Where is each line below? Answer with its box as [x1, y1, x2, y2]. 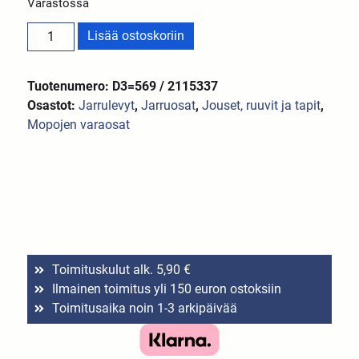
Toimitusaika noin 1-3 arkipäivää [51, 301, 237, 317]
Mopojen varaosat [27, 116, 131, 132]
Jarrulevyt [79, 97, 135, 113]
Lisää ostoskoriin [87, 27, 184, 43]
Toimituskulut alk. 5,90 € [51, 262, 191, 278]
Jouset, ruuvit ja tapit [202, 97, 321, 113]
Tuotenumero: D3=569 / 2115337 [27, 78, 219, 94]
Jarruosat [141, 97, 196, 113]
